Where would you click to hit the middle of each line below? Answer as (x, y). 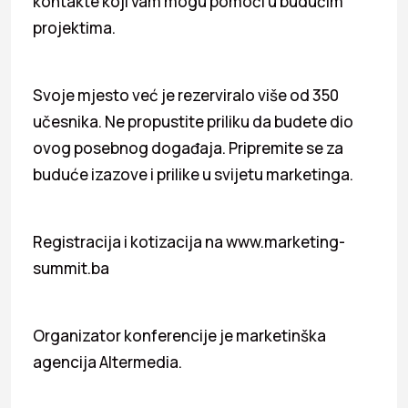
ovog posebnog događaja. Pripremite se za (188, 148)
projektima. (74, 27)
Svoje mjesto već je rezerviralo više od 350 (186, 95)
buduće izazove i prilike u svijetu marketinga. (193, 174)
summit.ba (71, 268)
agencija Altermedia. (107, 362)
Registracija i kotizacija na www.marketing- (189, 241)
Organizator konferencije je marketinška (179, 335)
